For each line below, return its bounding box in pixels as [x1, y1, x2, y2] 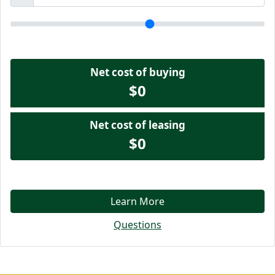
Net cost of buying [90, 65, 185, 79]
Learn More [110, 195, 165, 208]
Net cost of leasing [90, 118, 185, 132]
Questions [114, 218, 161, 231]
